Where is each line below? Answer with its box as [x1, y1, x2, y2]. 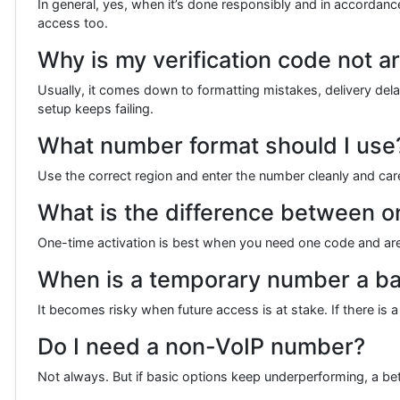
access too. [37, 15, 108, 31]
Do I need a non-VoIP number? [37, 333, 365, 361]
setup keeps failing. [37, 101, 154, 117]
